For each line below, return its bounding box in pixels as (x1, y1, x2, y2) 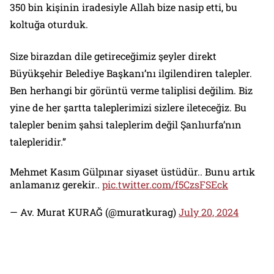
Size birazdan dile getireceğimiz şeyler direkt (10, 50, 217, 63)
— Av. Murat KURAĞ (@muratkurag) (10, 206, 179, 219)
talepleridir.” (10, 135, 66, 149)
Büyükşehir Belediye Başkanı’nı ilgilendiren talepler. (10, 67, 252, 80)
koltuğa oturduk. (10, 18, 88, 31)
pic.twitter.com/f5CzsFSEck (102, 178, 228, 191)
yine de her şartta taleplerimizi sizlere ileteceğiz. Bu (10, 101, 246, 114)
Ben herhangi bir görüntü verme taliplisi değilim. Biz (10, 84, 253, 97)
